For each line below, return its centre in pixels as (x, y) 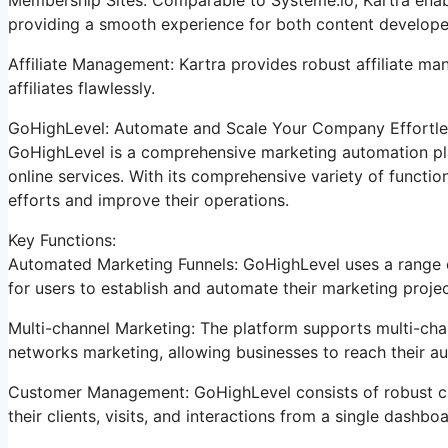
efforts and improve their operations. (148, 199)
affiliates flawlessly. (81, 87)
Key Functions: (62, 239)
